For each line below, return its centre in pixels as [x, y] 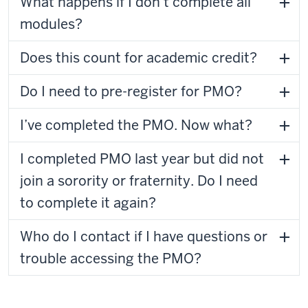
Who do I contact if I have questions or [144, 236]
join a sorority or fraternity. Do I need [139, 181]
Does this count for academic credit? [139, 58]
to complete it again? [88, 203]
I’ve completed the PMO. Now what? [136, 125]
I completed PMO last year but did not [142, 159]
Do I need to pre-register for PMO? [131, 91]
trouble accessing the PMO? [111, 258]
